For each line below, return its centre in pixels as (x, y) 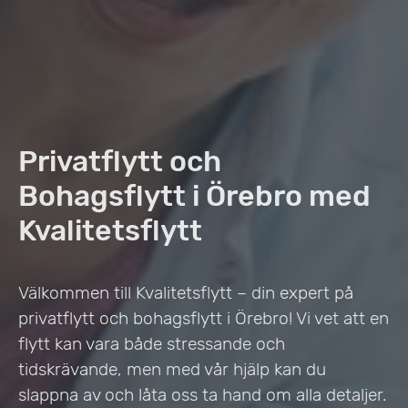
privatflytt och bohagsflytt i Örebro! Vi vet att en (204, 318)
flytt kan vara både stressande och (152, 343)
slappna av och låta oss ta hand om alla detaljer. (203, 394)
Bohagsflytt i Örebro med (194, 195)
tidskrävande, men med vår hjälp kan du (172, 369)
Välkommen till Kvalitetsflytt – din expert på (186, 292)
